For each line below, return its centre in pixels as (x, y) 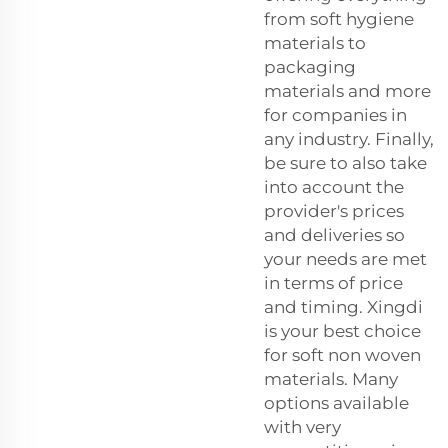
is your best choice (342, 331)
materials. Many (331, 379)
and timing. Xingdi (343, 307)
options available (336, 403)
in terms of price (333, 283)
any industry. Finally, (349, 139)
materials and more (347, 91)
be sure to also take (345, 163)
